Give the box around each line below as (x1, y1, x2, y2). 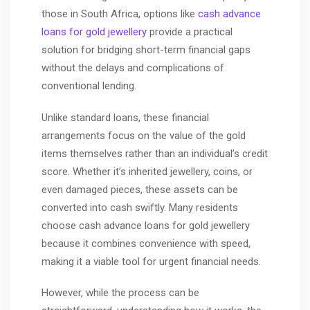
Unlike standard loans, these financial (42, 111, 209, 124)
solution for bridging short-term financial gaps (42, 44, 250, 57)
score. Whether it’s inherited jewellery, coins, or (42, 165, 253, 178)
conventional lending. (42, 80, 136, 93)
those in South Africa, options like (42, 8, 198, 21)
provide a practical (147, 26, 232, 39)
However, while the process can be (42, 286, 199, 300)
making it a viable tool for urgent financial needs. (42, 255, 261, 268)
